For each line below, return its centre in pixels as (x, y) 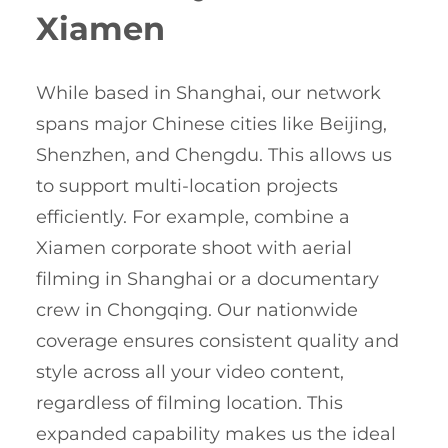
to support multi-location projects (187, 185)
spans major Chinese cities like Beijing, (211, 123)
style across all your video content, (190, 371)
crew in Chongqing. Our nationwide (197, 309)
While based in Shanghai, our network (208, 92)
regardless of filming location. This (189, 402)
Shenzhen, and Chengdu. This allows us (214, 154)
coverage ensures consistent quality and (217, 340)
